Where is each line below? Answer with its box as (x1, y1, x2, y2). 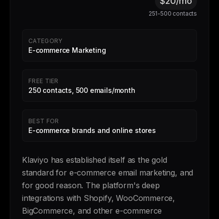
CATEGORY (28, 37, 63, 44)
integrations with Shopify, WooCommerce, (22, 193, 175, 203)
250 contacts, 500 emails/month (28, 86, 135, 94)
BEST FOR (28, 117, 59, 125)
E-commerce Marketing (28, 46, 106, 54)
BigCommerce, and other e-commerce (22, 206, 162, 216)
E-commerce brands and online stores (28, 126, 156, 134)
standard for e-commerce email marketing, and (22, 168, 194, 177)
